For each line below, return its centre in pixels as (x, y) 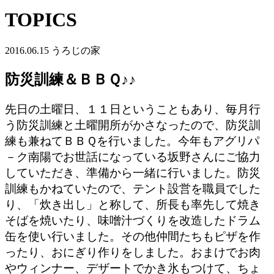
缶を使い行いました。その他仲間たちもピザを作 (133, 236)
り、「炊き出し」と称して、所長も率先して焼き (133, 204)
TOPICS (41, 20)
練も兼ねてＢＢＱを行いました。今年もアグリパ (132, 141)
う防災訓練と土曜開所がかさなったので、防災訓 (133, 125)
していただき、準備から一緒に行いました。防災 (133, 172)
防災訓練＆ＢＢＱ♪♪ (70, 79)
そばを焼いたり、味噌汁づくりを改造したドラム (133, 220)
